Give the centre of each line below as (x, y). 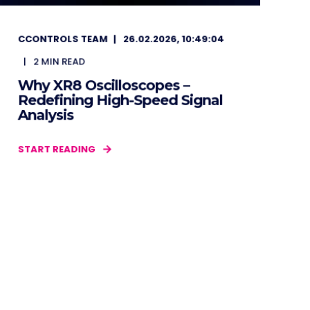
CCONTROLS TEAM (63, 39)
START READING (57, 149)
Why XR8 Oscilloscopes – (104, 85)
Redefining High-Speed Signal (120, 100)
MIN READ (63, 62)
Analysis (46, 115)
